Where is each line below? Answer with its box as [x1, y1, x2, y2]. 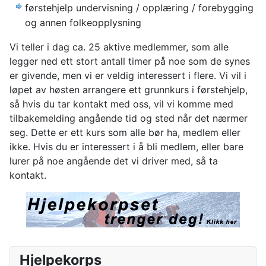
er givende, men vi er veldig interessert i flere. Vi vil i [9, 69, 246, 81]
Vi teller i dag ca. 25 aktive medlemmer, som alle [9, 40, 229, 53]
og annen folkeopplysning [25, 16, 141, 28]
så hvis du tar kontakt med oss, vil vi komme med [9, 97, 233, 110]
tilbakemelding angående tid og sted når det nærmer [9, 112, 248, 124]
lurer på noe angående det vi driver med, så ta [9, 154, 218, 167]
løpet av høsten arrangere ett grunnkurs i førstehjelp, [9, 83, 248, 96]
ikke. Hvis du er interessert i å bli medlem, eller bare [9, 140, 243, 153]
